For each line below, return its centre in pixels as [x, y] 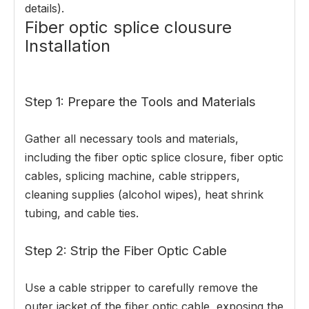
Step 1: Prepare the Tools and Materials [140, 102]
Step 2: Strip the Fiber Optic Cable [126, 251]
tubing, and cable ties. [82, 213]
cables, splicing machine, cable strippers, [132, 176]
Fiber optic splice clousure [128, 28]
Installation [68, 46]
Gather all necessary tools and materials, [132, 139]
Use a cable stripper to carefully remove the [141, 288]
